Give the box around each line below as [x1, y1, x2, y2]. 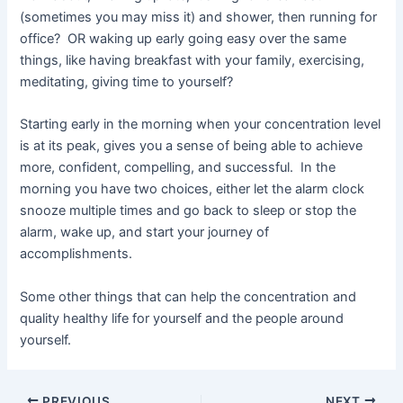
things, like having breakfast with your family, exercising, [20, 51, 365, 68]
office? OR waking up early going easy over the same [20, 30, 347, 47]
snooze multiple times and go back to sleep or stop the [20, 202, 357, 219]
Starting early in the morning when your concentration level [20, 116, 381, 133]
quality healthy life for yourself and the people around [20, 309, 345, 327]
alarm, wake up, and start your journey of [20, 224, 270, 241]
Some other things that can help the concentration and [20, 288, 357, 305]
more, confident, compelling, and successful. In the [20, 159, 336, 176]
